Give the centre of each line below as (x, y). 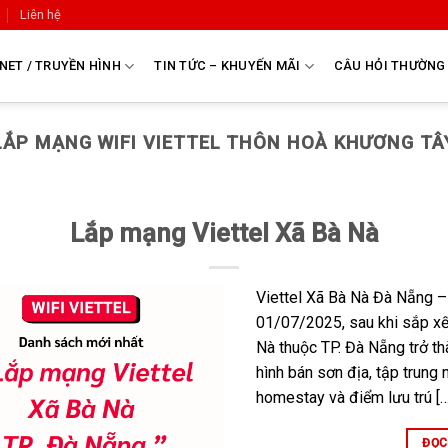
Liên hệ (41, 14)
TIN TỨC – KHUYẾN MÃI (227, 65)
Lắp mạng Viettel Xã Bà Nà (224, 233)
